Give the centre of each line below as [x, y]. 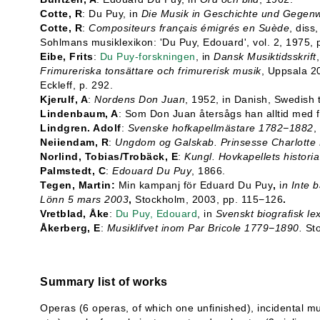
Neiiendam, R [74, 142]
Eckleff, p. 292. [76, 85]
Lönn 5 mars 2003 [84, 199]
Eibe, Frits [67, 56]
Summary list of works [104, 282]
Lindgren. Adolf [81, 128]
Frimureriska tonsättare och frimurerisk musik [151, 71]
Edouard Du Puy [152, 171]
